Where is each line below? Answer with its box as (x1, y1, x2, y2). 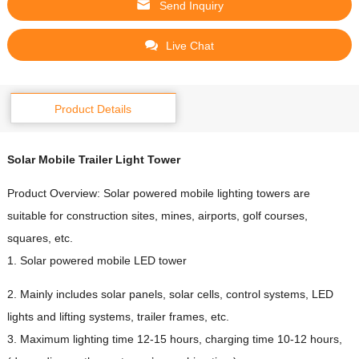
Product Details (54, 103, 132, 116)
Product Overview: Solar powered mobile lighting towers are (6, 187, 310, 200)
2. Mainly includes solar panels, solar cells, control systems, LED (6, 288, 333, 301)
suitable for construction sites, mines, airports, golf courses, (6, 209, 308, 223)
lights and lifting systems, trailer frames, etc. (6, 310, 229, 324)
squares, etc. (6, 232, 73, 245)
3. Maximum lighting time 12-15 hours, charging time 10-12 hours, (6, 333, 342, 346)
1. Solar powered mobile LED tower (6, 254, 187, 268)
